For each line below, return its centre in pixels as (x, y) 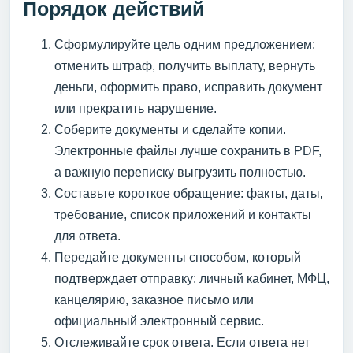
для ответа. (87, 236)
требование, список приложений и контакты (183, 214)
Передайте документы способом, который (178, 257)
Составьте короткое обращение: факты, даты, (189, 193)
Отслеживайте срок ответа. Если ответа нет (182, 342)
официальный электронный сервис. (159, 321)
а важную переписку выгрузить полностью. (180, 172)
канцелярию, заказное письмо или (154, 299)
